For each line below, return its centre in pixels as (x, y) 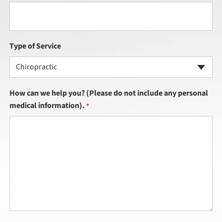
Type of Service (35, 46)
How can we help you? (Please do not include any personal (109, 93)
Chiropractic (36, 67)
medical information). (47, 106)
